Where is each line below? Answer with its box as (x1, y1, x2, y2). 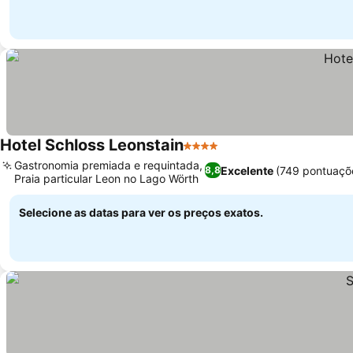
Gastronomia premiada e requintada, (14, 158, 203, 172)
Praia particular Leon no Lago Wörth (14, 172, 199, 185)
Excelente (220, 163, 273, 177)
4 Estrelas (183, 146, 242, 162)
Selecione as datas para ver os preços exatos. (19, 206, 263, 219)
